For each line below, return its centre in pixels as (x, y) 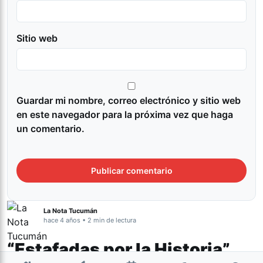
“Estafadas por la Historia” (119, 249)
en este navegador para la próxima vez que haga (125, 114)
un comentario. (50, 129)
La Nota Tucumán (70, 211)
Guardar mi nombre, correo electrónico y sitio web (129, 100)
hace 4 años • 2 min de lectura (90, 220)
